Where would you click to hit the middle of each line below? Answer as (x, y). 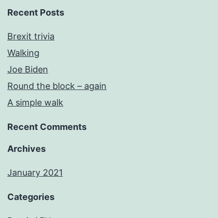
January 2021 (35, 173)
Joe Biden (28, 70)
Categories (31, 197)
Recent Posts (36, 13)
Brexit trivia (31, 36)
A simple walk (35, 103)
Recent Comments (47, 127)
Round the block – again (57, 86)
